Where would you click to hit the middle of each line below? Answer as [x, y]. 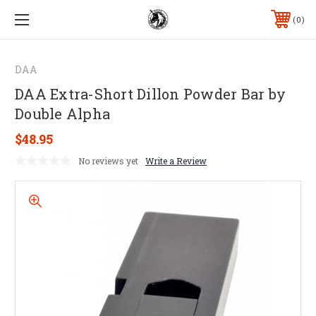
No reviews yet [108, 160]
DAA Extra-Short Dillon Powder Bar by [150, 93]
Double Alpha [62, 113]
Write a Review [176, 160]
